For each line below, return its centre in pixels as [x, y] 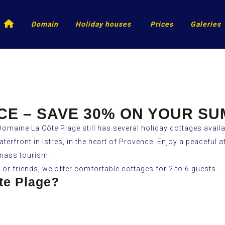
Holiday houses [103, 24]
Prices [161, 24]
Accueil [27, 24]
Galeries [205, 24]
